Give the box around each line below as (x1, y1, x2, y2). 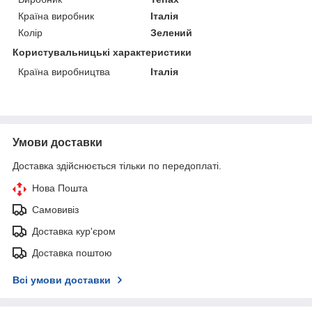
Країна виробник (18, 10, 94, 22)
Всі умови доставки (13, 274, 111, 286)
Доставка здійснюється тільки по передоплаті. (13, 160, 221, 171)
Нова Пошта (32, 182, 88, 194)
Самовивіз (32, 204, 79, 215)
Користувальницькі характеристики (13, 47, 192, 58)
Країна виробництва (18, 66, 110, 77)
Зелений (150, 27, 193, 38)
